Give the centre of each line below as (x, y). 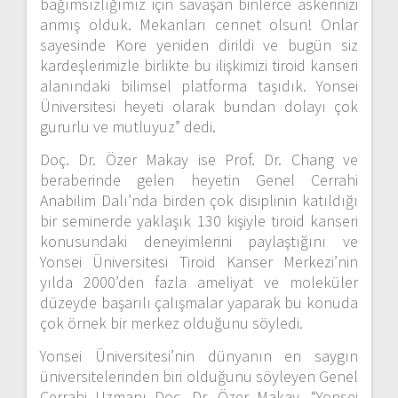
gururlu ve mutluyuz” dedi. (128, 127)
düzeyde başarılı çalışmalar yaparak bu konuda (199, 303)
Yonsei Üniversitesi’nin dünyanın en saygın (199, 356)
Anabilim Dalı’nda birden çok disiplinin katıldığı (199, 201)
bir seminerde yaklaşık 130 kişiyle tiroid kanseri (199, 221)
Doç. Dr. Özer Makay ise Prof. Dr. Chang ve (199, 160)
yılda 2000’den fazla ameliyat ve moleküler (199, 283)
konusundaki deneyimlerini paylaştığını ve (199, 242)
